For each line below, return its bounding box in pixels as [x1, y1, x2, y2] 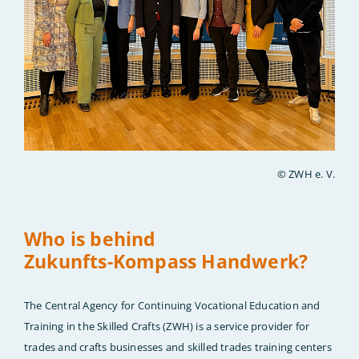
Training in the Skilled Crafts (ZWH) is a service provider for [24, 319, 310, 334]
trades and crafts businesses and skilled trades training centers [24, 340, 332, 355]
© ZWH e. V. [276, 167, 335, 182]
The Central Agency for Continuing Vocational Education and [24, 298, 321, 313]
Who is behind [24, 226, 156, 252]
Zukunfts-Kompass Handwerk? [24, 248, 309, 275]
